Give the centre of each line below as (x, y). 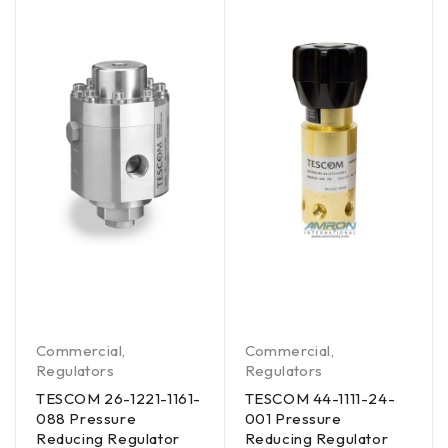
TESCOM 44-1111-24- (320, 398)
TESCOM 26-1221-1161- (119, 398)
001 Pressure (293, 418)
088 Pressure (86, 418)
